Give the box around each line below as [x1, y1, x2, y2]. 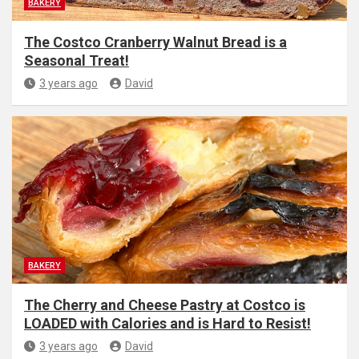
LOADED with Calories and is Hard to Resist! [24, 315, 311, 333]
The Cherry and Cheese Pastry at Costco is [24, 296, 305, 314]
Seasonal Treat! [24, 52, 129, 70]
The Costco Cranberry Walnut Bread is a [24, 34, 287, 51]
